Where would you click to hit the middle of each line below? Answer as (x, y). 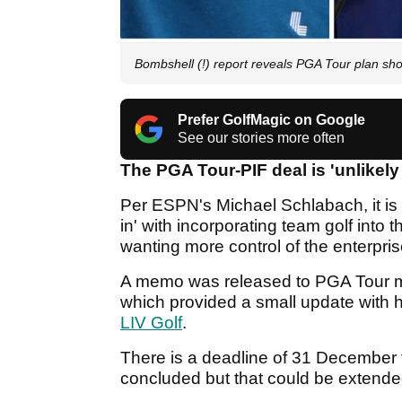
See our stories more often (261, 138)
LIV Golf (151, 323)
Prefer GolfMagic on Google (271, 120)
